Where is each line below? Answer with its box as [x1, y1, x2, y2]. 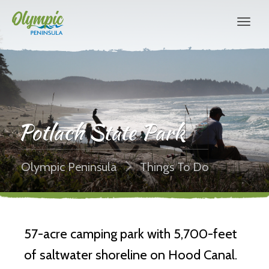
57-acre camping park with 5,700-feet [24, 226, 237, 242]
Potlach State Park [18, 116, 185, 148]
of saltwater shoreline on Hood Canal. [24, 247, 237, 263]
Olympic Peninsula [21, 160, 117, 174]
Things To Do [140, 160, 208, 174]
